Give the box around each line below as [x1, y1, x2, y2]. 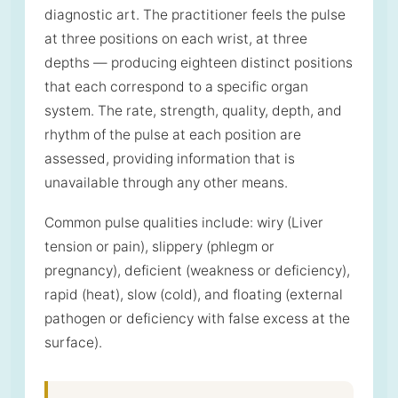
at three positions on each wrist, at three [44, 29, 307, 47]
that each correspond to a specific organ [44, 77, 308, 95]
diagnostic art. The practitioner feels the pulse [44, 5, 346, 23]
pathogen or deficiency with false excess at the [44, 309, 350, 327]
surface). [44, 333, 102, 351]
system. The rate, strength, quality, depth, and [44, 101, 342, 119]
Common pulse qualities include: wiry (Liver [44, 213, 323, 231]
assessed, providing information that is [44, 149, 295, 167]
